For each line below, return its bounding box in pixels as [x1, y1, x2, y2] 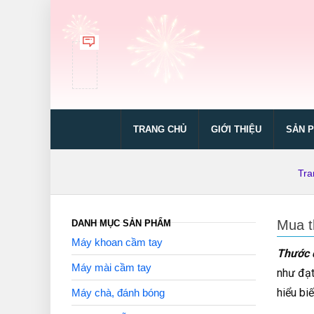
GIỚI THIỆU [211, 124, 261, 135]
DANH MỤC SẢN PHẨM [71, 218, 171, 228]
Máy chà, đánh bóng [71, 287, 165, 299]
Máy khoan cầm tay [71, 236, 163, 248]
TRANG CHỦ [133, 124, 186, 135]
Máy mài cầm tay [71, 261, 151, 273]
